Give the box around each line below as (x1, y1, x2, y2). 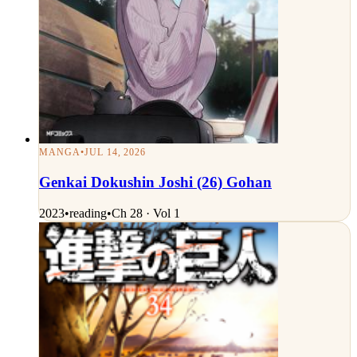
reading (69, 206, 107, 220)
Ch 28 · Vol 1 (112, 206, 180, 220)
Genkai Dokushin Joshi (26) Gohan (39, 173, 272, 190)
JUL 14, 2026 (84, 147, 147, 159)
